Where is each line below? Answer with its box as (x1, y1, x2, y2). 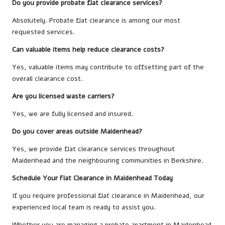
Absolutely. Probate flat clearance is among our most (12, 16, 180, 26)
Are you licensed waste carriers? (12, 91, 115, 101)
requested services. (12, 27, 75, 37)
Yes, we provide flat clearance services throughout (12, 144, 175, 154)
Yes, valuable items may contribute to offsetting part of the (12, 62, 204, 72)
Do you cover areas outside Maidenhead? (12, 127, 142, 137)
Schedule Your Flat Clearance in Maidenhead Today (12, 173, 173, 183)
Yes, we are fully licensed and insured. (12, 109, 133, 119)
